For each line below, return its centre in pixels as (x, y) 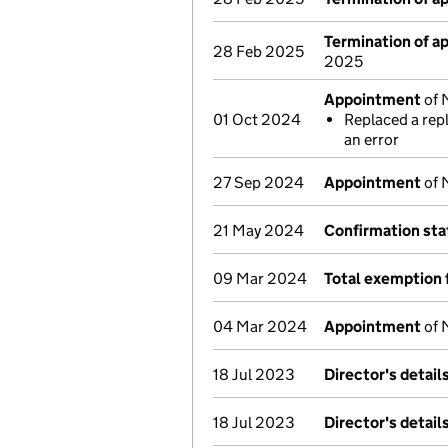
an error (371, 139)
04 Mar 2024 (260, 326)
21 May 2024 (258, 230)
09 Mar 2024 (260, 278)
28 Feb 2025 (258, 51)
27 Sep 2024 (258, 182)
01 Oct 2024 (257, 119)
